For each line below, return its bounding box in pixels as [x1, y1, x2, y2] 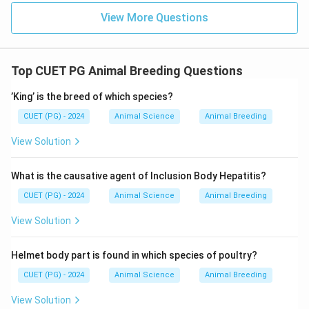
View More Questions [101, 11, 208, 24]
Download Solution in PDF [99, 47, 210, 59]
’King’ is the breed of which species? [11, 91, 173, 102]
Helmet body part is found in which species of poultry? [11, 250, 257, 261]
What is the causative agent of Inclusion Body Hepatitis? [11, 170, 266, 181]
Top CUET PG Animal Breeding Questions [11, 63, 243, 78]
